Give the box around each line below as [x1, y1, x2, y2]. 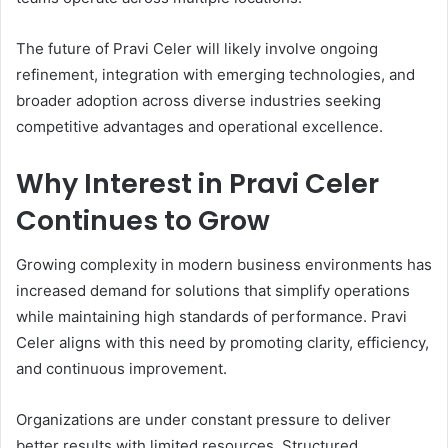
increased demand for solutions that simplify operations [16, 281, 410, 301]
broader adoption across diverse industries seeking [16, 90, 381, 110]
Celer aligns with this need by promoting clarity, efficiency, [16, 333, 429, 353]
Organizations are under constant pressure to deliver [16, 410, 391, 430]
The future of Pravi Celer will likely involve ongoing [16, 38, 378, 58]
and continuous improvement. [16, 359, 227, 379]
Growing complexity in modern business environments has [16, 255, 432, 275]
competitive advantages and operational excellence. [16, 116, 383, 136]
